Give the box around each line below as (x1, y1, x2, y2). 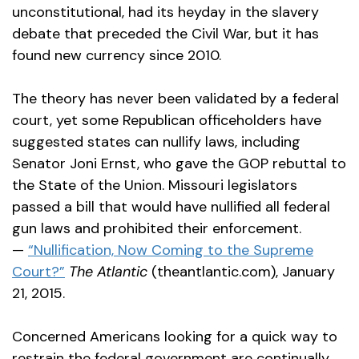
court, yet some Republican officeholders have (12, 111, 321, 131)
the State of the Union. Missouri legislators (12, 175, 297, 196)
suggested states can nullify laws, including (12, 132, 301, 152)
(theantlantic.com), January (151, 262, 335, 282)
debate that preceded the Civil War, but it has (12, 24, 319, 44)
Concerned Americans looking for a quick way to (12, 327, 337, 347)
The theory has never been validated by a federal (12, 89, 339, 109)
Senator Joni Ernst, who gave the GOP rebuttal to (12, 154, 346, 174)
